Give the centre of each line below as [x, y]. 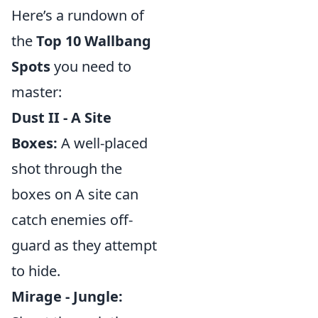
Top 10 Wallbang [94, 41]
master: [37, 92]
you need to [91, 66]
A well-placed [103, 143]
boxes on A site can [75, 194]
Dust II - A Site [61, 117]
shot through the [67, 169]
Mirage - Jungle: [67, 296]
